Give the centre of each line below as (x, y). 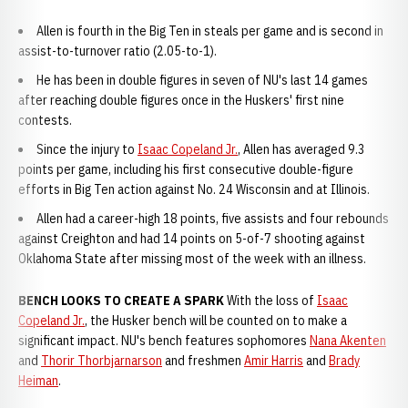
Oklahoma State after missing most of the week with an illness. (194, 259)
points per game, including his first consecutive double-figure (186, 169)
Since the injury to (87, 149)
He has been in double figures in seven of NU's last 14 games (202, 80)
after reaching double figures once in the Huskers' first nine (181, 100)
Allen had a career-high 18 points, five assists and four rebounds (213, 219)
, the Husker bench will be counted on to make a (216, 321)
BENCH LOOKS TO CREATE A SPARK (121, 301)
